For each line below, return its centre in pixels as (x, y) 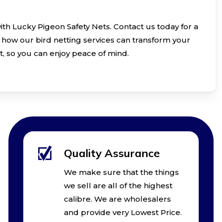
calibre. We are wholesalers (117, 199)
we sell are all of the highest (118, 185)
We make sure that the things (121, 172)
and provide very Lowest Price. (123, 212)
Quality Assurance (112, 153)
